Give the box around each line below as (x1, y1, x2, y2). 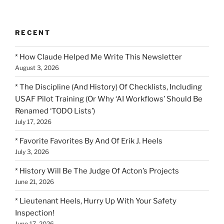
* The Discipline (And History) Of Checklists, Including (15, 82, 202, 91)
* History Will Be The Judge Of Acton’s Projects (15, 166, 179, 175)
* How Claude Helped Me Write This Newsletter (15, 52, 182, 61)
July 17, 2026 (15, 117, 51, 125)
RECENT (15, 28, 51, 36)
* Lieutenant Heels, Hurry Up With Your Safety (15, 196, 176, 205)
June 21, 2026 (15, 177, 54, 185)
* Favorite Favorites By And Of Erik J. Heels (15, 136, 162, 145)
